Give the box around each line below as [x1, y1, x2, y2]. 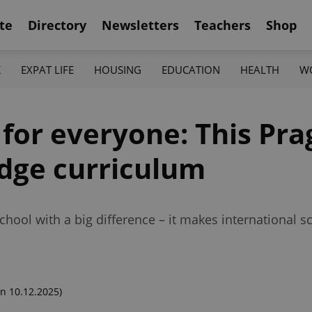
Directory [28, 16, 86, 33]
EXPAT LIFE [20, 62, 74, 77]
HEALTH [240, 62, 280, 77]
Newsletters [102, 16, 179, 33]
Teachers [194, 16, 251, 33]
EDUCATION [162, 62, 221, 77]
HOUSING [93, 62, 141, 77]
